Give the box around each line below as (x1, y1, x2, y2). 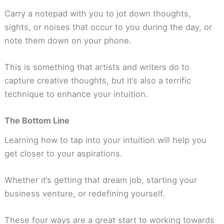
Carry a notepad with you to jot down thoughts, (4, 8, 191, 18)
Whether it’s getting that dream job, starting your (4, 175, 197, 185)
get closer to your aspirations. (4, 148, 122, 158)
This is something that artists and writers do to (4, 62, 189, 72)
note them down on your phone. (4, 35, 131, 45)
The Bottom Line (4, 115, 69, 126)
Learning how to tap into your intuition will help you (4, 134, 206, 145)
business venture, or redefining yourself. (4, 188, 165, 199)
